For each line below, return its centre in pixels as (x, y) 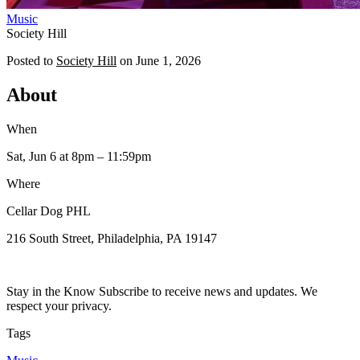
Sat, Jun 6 (31, 156)
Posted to (30, 60)
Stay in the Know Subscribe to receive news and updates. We (162, 291)
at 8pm (75, 156)
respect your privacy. (59, 305)
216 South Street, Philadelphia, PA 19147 (112, 238)
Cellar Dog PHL (49, 211)
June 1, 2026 (168, 60)
